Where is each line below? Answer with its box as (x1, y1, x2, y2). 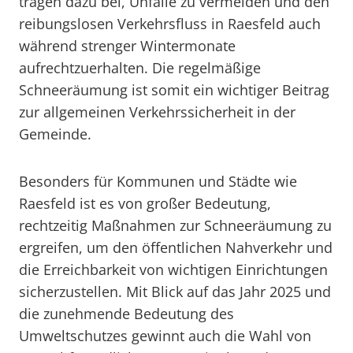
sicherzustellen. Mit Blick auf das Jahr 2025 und (19, 282, 331, 301)
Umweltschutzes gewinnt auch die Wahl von (19, 326, 311, 345)
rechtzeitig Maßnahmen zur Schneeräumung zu (19, 216, 332, 235)
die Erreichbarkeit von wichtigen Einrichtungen (19, 260, 328, 279)
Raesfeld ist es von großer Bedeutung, (19, 194, 271, 213)
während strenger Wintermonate (19, 36, 236, 55)
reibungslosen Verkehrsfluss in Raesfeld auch (19, 14, 321, 33)
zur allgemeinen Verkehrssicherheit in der (19, 102, 295, 121)
